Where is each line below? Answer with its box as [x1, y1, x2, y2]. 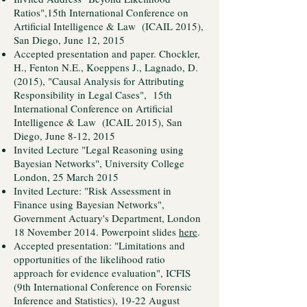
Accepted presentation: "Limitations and [14, 238, 185, 252]
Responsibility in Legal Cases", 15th [14, 88, 172, 101]
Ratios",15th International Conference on [14, 5, 188, 19]
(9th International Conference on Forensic [14, 280, 192, 293]
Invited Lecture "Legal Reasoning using [14, 143, 184, 156]
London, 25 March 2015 [14, 170, 119, 184]
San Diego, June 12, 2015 [14, 33, 128, 47]
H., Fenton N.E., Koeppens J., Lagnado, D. [14, 60, 198, 74]
